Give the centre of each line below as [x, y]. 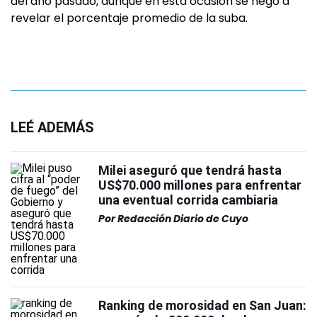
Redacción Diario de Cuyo [183, 219]
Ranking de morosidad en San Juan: [202, 305]
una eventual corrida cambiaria [188, 200]
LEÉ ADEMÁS [52, 127]
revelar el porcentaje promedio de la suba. [129, 18]
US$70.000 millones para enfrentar [200, 185]
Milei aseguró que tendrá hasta [190, 170]
